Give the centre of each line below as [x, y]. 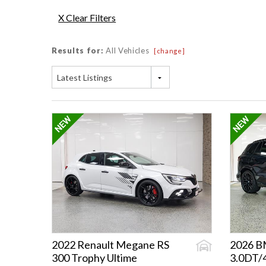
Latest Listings [85, 78]
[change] [169, 51]
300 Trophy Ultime [94, 258]
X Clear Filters [87, 17]
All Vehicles [129, 51]
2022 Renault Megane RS [110, 245]
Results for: [78, 51]
